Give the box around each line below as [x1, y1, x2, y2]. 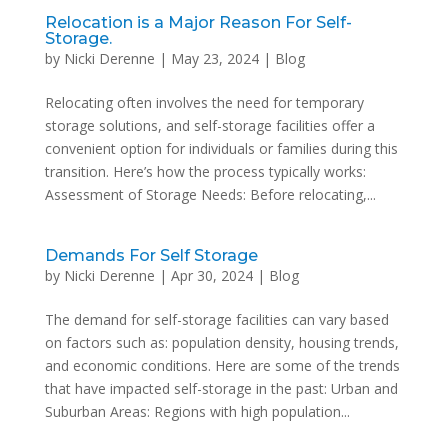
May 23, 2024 [170, 48, 259, 68]
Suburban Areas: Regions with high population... [44, 401, 350, 421]
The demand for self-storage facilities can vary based [44, 309, 389, 329]
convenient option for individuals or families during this [44, 138, 398, 158]
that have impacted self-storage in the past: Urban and [44, 378, 398, 398]
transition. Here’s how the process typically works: [44, 161, 366, 181]
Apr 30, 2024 [170, 265, 253, 285]
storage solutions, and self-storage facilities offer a [44, 115, 375, 135]
